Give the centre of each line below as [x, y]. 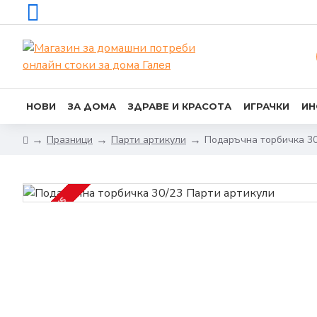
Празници [70, 139]
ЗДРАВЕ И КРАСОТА [180, 106]
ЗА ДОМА [92, 106]
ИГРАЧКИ [266, 106]
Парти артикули [149, 139]
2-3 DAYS [52, 212]
